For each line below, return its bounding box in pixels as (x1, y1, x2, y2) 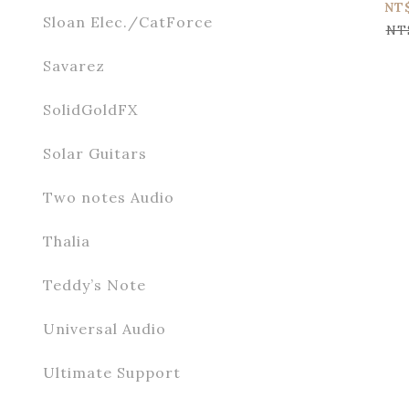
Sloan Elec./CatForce (43, 13, 213, 31)
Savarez (43, 57, 105, 75)
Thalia (43, 232, 90, 250)
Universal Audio (43, 320, 166, 338)
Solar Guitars (43, 144, 147, 163)
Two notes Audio (43, 188, 174, 206)
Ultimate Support (43, 363, 181, 382)
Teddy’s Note (43, 276, 146, 294)
